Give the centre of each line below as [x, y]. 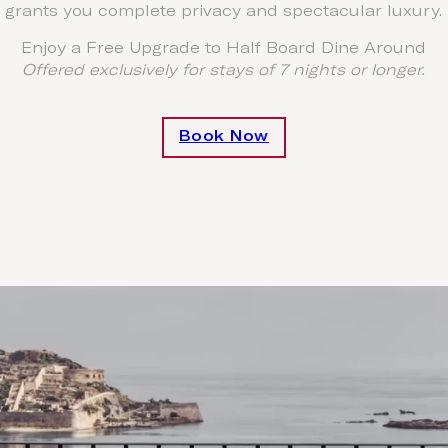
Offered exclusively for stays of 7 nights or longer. [224, 71]
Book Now [223, 137]
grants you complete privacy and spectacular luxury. [224, 12]
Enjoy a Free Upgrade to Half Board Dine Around [224, 49]
